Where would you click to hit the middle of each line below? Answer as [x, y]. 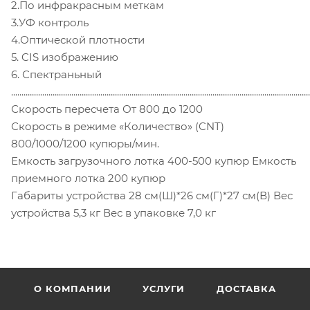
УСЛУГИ [164, 289]
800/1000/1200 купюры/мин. [85, 144]
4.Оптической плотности [78, 40]
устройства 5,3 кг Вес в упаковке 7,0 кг [113, 213]
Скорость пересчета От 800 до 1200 [107, 109]
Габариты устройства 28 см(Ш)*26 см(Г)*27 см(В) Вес [152, 196]
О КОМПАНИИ [73, 289]
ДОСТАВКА [246, 289]
